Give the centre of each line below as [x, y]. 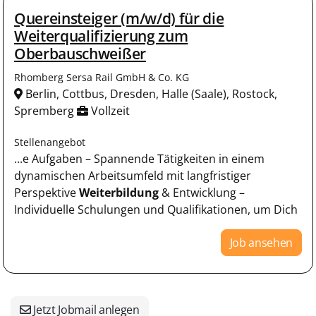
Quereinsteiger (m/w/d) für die [119, 18]
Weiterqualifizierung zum [101, 36]
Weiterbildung [119, 192]
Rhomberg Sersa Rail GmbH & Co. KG [102, 77]
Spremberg [45, 110]
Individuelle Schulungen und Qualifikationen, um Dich [156, 209]
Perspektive [47, 192]
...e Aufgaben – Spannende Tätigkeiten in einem [139, 158]
